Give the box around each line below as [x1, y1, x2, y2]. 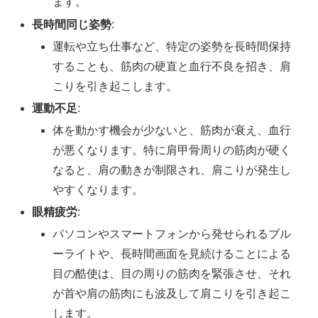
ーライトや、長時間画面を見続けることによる [53, 248, 292, 261]
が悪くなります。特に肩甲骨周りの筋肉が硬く [53, 144, 292, 157]
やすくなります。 [53, 184, 144, 197]
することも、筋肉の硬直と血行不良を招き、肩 [53, 60, 292, 72]
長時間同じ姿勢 [32, 18, 112, 31]
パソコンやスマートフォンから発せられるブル [53, 228, 292, 241]
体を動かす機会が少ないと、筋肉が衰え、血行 [53, 124, 292, 137]
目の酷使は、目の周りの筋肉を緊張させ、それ [53, 268, 292, 280]
